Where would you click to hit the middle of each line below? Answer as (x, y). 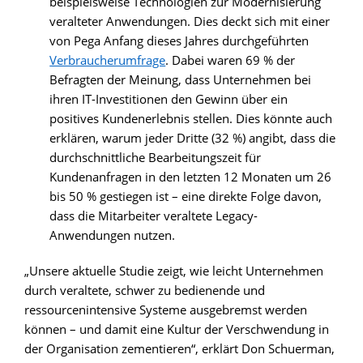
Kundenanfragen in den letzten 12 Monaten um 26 (191, 176)
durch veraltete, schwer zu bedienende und (145, 290)
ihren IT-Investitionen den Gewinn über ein (169, 98)
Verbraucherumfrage (108, 60)
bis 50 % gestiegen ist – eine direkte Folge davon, (186, 196)
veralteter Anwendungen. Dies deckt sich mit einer (190, 21)
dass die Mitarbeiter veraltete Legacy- (154, 215)
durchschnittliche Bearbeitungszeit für (156, 157)
